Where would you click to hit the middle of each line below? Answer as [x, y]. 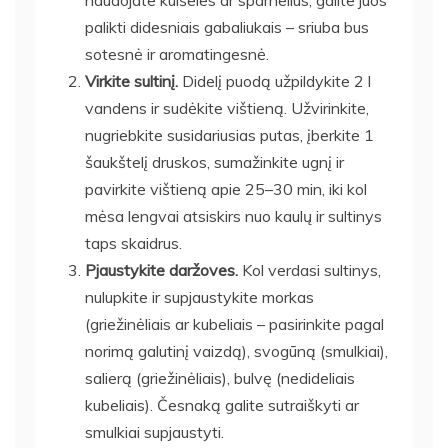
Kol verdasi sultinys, [309, 269]
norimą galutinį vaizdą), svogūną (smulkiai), [236, 350]
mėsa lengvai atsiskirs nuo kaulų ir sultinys [233, 215]
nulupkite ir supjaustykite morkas [199, 296]
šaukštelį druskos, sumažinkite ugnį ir [214, 161]
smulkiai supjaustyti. [154, 431]
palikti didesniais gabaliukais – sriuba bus [227, 26]
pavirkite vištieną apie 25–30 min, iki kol [226, 188]
